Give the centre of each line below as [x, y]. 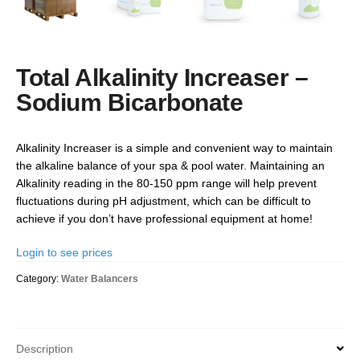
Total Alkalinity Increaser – [162, 77]
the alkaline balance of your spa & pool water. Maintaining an [170, 165]
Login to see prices [64, 252]
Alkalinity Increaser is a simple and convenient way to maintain [174, 147]
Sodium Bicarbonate [130, 102]
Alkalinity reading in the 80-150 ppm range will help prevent [166, 183]
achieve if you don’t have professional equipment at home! [164, 218]
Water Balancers [100, 278]
